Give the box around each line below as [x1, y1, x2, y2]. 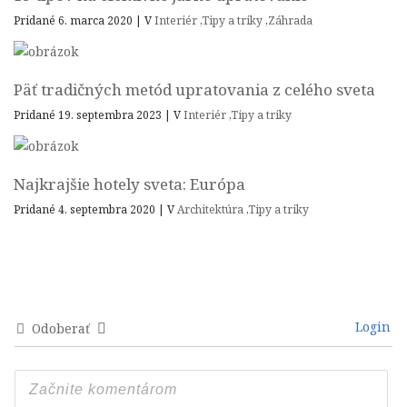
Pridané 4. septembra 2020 [14, 202, 158, 218]
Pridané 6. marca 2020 [14, 13, 135, 29]
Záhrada [268, 13, 313, 29]
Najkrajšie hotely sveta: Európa [14, 174, 245, 195]
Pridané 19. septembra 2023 [14, 107, 164, 124]
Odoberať [32, 320, 90, 338]
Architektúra [177, 202, 243, 218]
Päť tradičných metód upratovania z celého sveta [14, 79, 375, 101]
